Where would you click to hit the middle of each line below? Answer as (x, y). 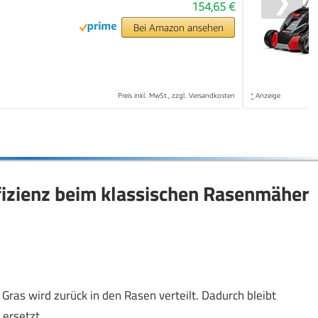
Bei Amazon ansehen (178, 28)
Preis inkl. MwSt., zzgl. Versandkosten (177, 95)
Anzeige (267, 95)
